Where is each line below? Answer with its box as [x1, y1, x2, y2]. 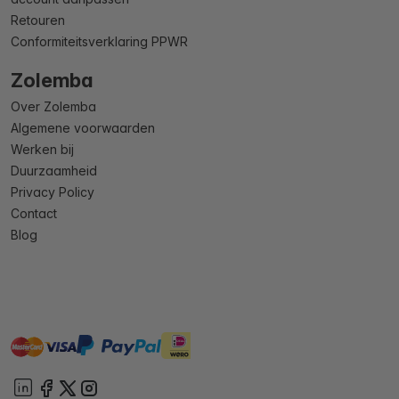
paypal [77, 337, 119, 354]
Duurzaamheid [11, 163, 97, 178]
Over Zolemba [11, 99, 96, 114]
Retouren [11, 12, 65, 28]
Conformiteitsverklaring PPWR [11, 34, 188, 49]
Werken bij [11, 142, 74, 157]
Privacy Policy [11, 184, 94, 199]
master [11, 332, 54, 350]
